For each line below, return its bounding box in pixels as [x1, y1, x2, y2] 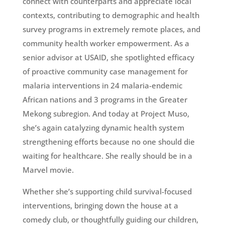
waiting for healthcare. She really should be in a [22, 151, 192, 161]
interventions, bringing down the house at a [22, 200, 178, 211]
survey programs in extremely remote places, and [22, 24, 200, 35]
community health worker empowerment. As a [22, 38, 189, 49]
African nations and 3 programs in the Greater [22, 94, 187, 105]
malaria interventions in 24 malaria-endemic [22, 80, 182, 91]
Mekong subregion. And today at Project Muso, [22, 108, 189, 119]
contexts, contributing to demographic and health [22, 10, 199, 21]
